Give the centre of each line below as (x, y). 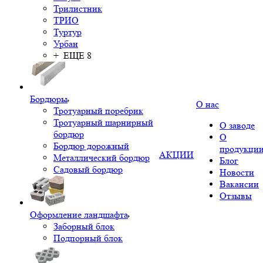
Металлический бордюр (102, 158)
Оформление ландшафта (79, 215)
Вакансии (239, 184)
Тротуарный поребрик (98, 111)
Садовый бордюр (88, 169)
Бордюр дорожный (91, 146)
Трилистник (78, 9)
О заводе (237, 125)
